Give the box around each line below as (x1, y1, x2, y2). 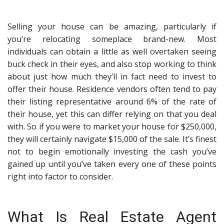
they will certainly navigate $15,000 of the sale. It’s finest (7, 133, 216, 145)
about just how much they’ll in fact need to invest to (7, 71, 216, 82)
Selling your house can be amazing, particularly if (7, 21, 216, 32)
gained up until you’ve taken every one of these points (7, 158, 216, 170)
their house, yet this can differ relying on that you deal (7, 108, 216, 120)
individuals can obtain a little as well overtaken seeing (7, 46, 216, 57)
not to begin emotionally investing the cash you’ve (7, 146, 216, 157)
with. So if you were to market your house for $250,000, (7, 121, 216, 132)
